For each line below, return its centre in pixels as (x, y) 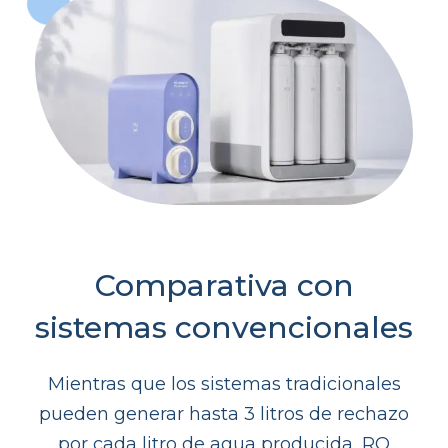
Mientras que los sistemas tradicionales (224, 383)
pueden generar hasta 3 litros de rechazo (224, 413)
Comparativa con (224, 285)
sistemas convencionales (224, 327)
